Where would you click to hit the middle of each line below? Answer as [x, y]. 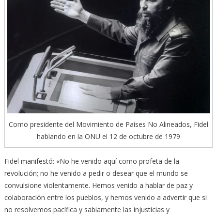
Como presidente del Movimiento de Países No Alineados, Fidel [108, 124]
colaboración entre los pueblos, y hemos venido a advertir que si [105, 198]
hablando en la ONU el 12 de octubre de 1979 [108, 137]
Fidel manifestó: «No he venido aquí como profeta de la [92, 161]
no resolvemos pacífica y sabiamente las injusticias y [87, 210]
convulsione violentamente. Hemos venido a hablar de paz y [98, 186]
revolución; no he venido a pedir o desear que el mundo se [96, 173]
